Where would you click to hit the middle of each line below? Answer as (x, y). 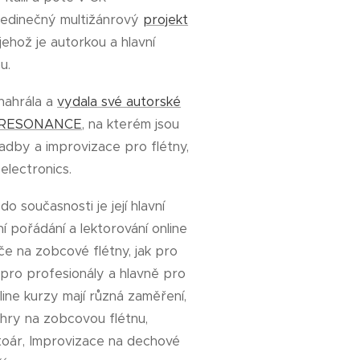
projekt (166, 19)
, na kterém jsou (131, 124)
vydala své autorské (119, 101)
